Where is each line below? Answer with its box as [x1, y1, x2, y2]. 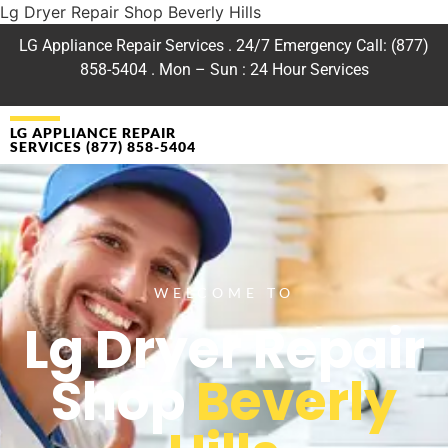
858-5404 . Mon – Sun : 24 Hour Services [79, 60, 369, 79]
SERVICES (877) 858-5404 [10, 138, 196, 156]
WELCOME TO [153, 283, 295, 301]
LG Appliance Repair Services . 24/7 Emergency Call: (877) [19, 36, 429, 55]
